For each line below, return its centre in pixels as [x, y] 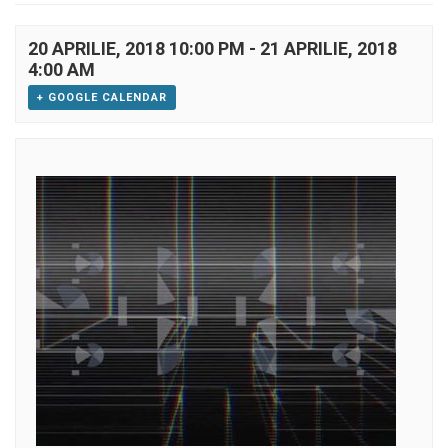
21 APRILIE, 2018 [328, 49]
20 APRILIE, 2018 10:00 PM [136, 49]
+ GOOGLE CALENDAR [102, 98]
